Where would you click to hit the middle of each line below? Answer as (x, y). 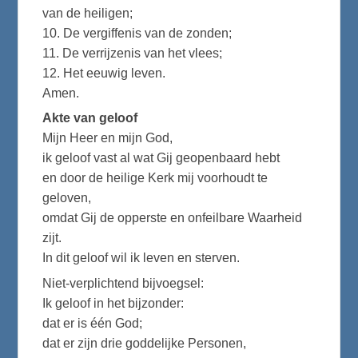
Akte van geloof (90, 118)
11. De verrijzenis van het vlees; (133, 53)
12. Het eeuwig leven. (104, 73)
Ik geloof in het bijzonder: (113, 303)
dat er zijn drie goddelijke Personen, (145, 343)
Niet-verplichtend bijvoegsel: (123, 283)
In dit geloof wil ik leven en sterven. (141, 258)
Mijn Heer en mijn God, (108, 138)
